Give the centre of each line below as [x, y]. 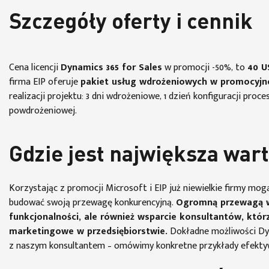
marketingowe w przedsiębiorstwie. [88, 231]
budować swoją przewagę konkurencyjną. [92, 202]
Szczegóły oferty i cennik [131, 23]
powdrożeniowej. [43, 110]
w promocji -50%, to [205, 67]
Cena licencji [34, 67]
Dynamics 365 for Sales [111, 67]
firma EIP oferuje [44, 82]
